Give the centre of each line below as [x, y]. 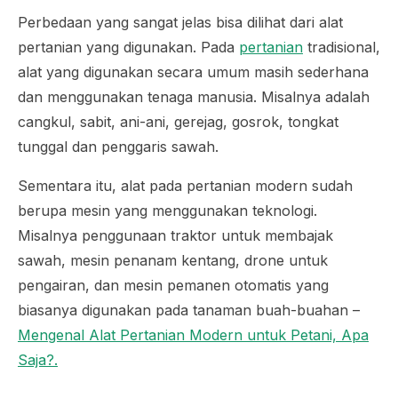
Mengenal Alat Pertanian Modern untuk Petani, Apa [193, 335]
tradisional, [342, 48]
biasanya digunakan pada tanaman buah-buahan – [189, 310]
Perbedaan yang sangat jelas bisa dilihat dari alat [180, 23]
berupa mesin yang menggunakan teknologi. [167, 211]
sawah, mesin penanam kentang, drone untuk [173, 261]
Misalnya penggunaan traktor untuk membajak [175, 236]
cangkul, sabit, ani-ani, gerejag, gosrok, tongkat [178, 122]
